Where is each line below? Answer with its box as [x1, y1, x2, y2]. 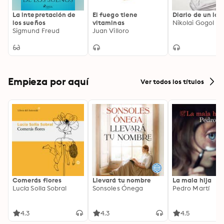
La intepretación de [12, 10, 76, 18]
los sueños [12, 18, 45, 26]
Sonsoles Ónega [92, 184, 143, 192]
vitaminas [92, 18, 124, 26]
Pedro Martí [172, 184, 209, 192]
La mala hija [172, 176, 211, 184]
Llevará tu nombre [92, 176, 151, 184]
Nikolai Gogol [172, 18, 214, 26]
